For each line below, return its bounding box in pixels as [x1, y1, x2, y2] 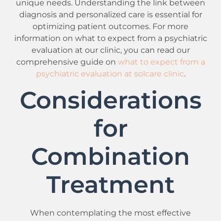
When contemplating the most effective [30, 208, 191, 218]
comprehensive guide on [16, 56, 118, 67]
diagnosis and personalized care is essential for [19, 9, 202, 19]
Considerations [19, 86, 202, 115]
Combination [31, 142, 190, 171]
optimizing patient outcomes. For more [33, 21, 188, 31]
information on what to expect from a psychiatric [14, 33, 207, 43]
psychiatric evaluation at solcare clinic [36, 68, 184, 78]
